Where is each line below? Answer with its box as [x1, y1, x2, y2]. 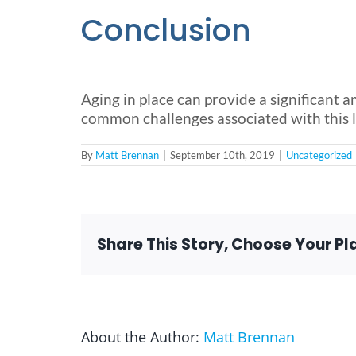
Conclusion [81, 9, 251, 52]
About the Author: [81, 327, 203, 346]
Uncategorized [286, 149, 352, 162]
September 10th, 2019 [170, 149, 275, 162]
